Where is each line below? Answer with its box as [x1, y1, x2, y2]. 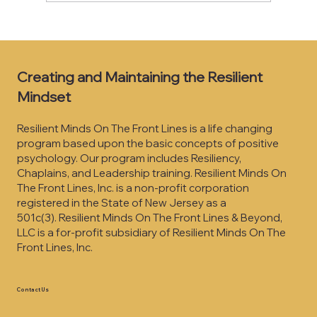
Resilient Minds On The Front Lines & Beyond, [59, 210, 283, 224]
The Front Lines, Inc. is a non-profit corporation [17, 180, 250, 195]
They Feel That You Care [69, 13, 215, 30]
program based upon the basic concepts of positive [17, 136, 279, 150]
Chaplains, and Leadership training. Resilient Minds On [17, 166, 287, 180]
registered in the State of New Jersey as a [17, 195, 227, 209]
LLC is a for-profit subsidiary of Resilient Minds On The [17, 225, 287, 239]
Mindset [16, 87, 71, 105]
